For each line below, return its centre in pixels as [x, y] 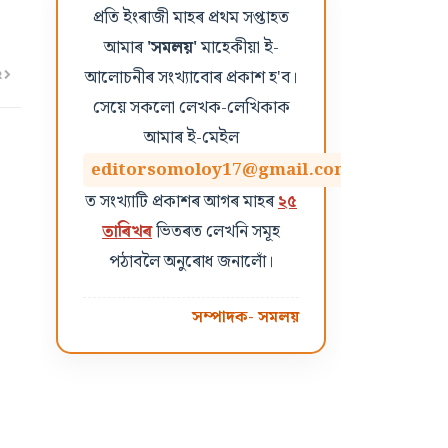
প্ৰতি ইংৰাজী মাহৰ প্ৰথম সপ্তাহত [191, 18]
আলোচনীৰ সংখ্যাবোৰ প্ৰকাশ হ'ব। [191, 78]
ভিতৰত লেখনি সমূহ [216, 232]
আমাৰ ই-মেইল [191, 138]
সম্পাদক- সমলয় [245, 317]
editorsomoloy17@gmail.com [221, 170]
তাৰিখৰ [127, 232]
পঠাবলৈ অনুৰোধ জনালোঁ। [191, 262]
